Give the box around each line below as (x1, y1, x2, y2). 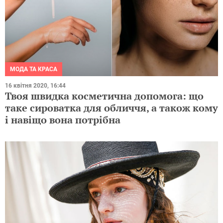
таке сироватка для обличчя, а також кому (5, 101, 218, 114)
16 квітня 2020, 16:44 (5, 82, 66, 89)
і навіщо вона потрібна (5, 112, 120, 126)
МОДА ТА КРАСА (10, 65, 57, 73)
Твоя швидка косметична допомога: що (5, 89, 204, 103)
